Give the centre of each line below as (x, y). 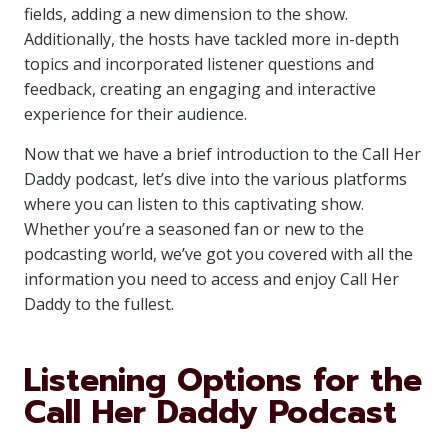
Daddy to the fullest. (99, 304)
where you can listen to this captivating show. (194, 204)
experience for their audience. (135, 114)
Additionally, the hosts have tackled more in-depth (211, 39)
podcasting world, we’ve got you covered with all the (218, 254)
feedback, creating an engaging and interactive (200, 89)
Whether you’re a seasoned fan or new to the (194, 229)
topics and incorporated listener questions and (199, 64)
